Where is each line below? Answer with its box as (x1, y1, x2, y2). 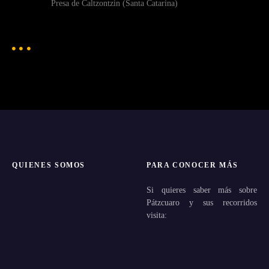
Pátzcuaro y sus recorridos (147, 197, 257, 207)
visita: (147, 210, 167, 220)
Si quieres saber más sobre (147, 184, 257, 195)
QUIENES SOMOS (12, 161, 85, 169)
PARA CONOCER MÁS (147, 161, 238, 169)
